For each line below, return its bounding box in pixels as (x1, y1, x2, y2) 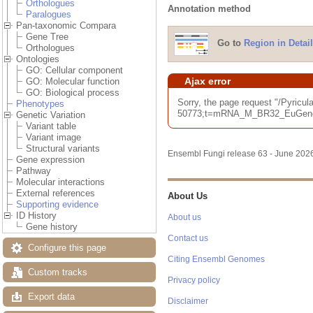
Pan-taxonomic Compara (16, 20, 116, 31)
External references (16, 188, 95, 199)
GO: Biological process (26, 87, 119, 99)
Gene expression (16, 154, 85, 166)
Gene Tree (26, 31, 68, 43)
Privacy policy (168, 276, 220, 285)
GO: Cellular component (26, 65, 123, 76)
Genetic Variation (16, 110, 85, 121)
